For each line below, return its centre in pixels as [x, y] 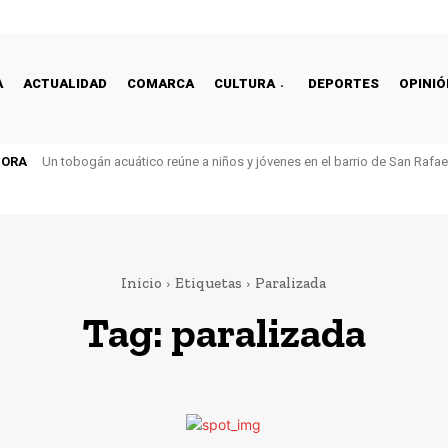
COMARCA [160, 83]
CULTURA [244, 83]
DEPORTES [343, 83]
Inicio [141, 283]
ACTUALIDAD [65, 83]
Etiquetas [208, 283]
